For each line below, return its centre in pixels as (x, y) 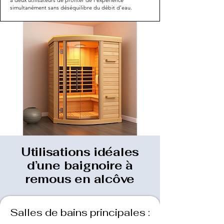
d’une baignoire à (80, 165)
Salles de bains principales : (80, 212)
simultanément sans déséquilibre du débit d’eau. (71, 7)
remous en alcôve (80, 179)
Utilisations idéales (80, 152)
